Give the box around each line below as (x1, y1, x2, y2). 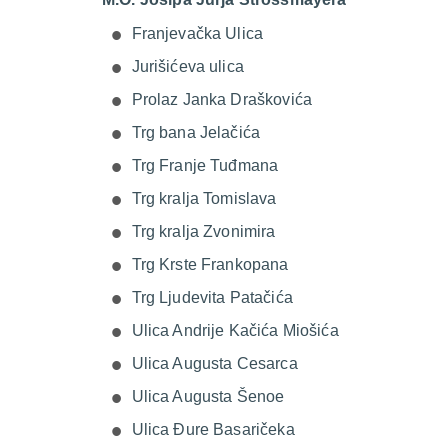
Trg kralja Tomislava (131, 190, 277, 207)
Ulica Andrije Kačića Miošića (131, 322, 339, 339)
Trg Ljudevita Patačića (131, 289, 293, 306)
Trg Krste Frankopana (131, 256, 289, 273)
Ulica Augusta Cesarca (131, 355, 298, 372)
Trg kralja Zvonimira (131, 223, 276, 240)
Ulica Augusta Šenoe (131, 388, 285, 405)
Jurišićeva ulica (131, 58, 244, 75)
